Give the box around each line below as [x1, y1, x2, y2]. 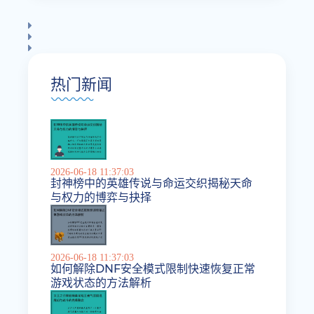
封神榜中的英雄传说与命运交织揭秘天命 [50, 176, 253, 190]
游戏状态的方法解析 [50, 275, 152, 289]
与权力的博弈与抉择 [50, 190, 152, 204]
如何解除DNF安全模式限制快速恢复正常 [50, 261, 256, 275]
